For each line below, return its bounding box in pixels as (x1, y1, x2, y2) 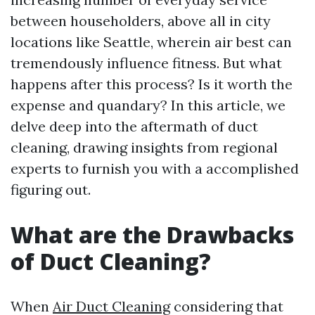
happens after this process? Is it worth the (11, 75, 292, 93)
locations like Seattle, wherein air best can (11, 33, 292, 51)
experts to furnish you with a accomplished (11, 160, 299, 177)
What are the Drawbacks (11, 219, 294, 250)
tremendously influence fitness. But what (11, 54, 282, 72)
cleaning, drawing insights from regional (11, 139, 278, 156)
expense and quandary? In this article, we (11, 96, 285, 114)
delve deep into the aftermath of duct (11, 117, 258, 135)
